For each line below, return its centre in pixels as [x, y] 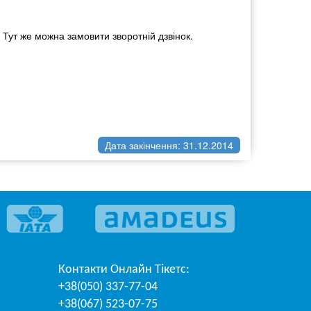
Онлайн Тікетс [148, 270]
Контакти [84, 270]
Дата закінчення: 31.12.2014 [169, 145]
